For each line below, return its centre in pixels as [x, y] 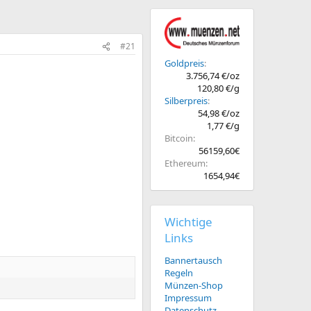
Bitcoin [179, 138]
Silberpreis [186, 101]
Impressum [188, 298]
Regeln [179, 273]
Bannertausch [193, 260]
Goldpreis [184, 63]
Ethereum [185, 163]
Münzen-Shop [194, 285]
